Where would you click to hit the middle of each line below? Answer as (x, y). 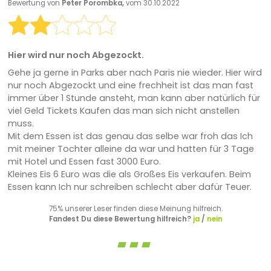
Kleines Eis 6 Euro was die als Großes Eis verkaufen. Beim (129, 174)
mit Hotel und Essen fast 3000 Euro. (84, 161)
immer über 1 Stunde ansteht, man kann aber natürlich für (134, 98)
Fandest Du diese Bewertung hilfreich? (121, 219)
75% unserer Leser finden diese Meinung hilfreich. (135, 208)
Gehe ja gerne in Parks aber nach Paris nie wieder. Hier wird (135, 72)
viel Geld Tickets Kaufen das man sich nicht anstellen (123, 110)
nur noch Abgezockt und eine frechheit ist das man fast (130, 85)
